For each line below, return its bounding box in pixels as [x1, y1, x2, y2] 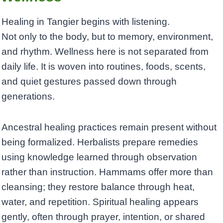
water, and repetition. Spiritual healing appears [1, 197, 199, 208]
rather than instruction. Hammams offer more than [1, 167, 213, 178]
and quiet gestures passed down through [1, 76, 177, 87]
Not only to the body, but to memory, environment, [1, 31, 213, 42]
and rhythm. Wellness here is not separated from [1, 46, 209, 57]
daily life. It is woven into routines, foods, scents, [1, 61, 206, 72]
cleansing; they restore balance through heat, [1, 182, 195, 193]
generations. [1, 91, 55, 102]
